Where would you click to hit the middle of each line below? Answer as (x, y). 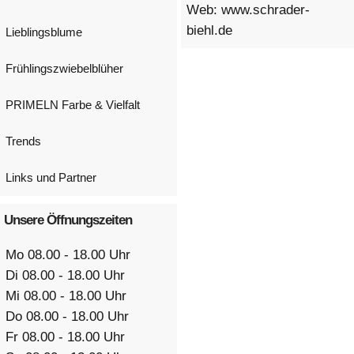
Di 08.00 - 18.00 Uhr (66, 275)
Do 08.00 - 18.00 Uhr (68, 316)
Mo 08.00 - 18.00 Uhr (68, 254)
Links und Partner (51, 177)
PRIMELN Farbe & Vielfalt (73, 105)
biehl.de (210, 30)
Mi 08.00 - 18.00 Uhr (66, 295)
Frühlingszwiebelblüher (64, 68)
